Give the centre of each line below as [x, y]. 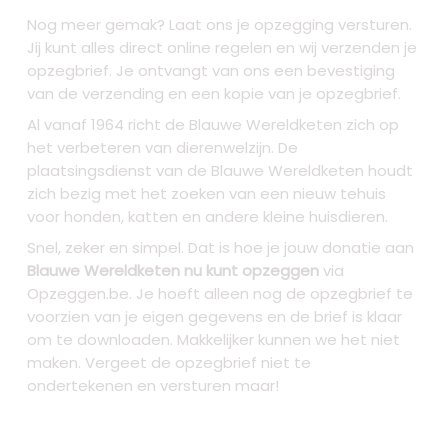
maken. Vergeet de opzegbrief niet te [169, 363]
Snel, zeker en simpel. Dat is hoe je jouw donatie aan [221, 248]
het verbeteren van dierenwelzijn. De [163, 148]
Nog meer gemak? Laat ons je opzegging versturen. [220, 25]
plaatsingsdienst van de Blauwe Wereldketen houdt [220, 171]
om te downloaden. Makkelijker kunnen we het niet [214, 340]
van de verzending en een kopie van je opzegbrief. [214, 94]
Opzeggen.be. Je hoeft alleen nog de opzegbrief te [220, 294]
